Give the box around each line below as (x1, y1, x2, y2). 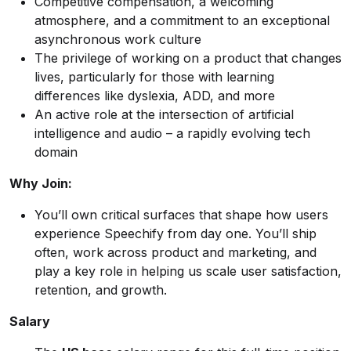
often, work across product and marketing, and (34, 244, 317, 260)
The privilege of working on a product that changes (34, 50, 342, 66)
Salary (9, 313, 50, 329)
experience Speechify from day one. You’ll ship (34, 226, 317, 241)
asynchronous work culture (34, 31, 201, 47)
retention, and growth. (34, 282, 167, 298)
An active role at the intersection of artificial (34, 107, 294, 122)
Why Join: (9, 175, 75, 191)
